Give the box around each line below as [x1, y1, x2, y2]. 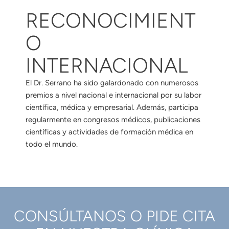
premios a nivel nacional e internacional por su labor [26, 90, 201, 100]
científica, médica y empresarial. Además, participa [26, 102, 198, 112]
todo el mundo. [26, 139, 78, 149]
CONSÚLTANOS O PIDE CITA [14, 207, 215, 226]
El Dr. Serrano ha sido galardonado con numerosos [26, 78, 198, 87]
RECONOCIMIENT [26, 8, 196, 33]
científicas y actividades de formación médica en [26, 127, 193, 136]
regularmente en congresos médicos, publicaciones [26, 114, 200, 124]
